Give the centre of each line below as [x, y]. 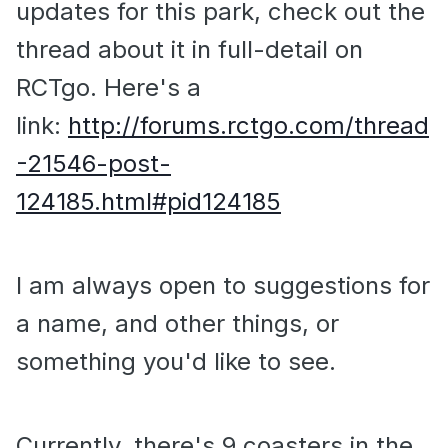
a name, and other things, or [177, 324]
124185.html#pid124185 [148, 202]
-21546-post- [93, 164]
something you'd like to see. [176, 362]
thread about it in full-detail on [189, 50]
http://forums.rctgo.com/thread [248, 126]
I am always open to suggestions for [223, 286]
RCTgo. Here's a [108, 88]
